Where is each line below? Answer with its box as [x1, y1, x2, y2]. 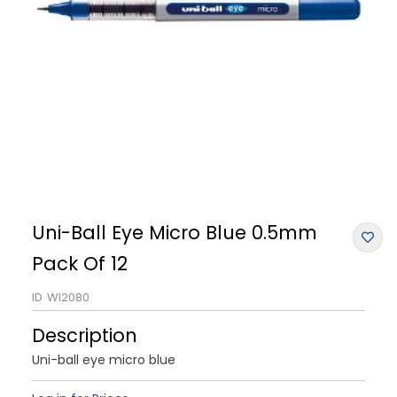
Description [32, 322, 137, 348]
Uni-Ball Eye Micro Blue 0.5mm [32, 219, 317, 245]
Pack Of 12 [32, 250, 128, 276]
